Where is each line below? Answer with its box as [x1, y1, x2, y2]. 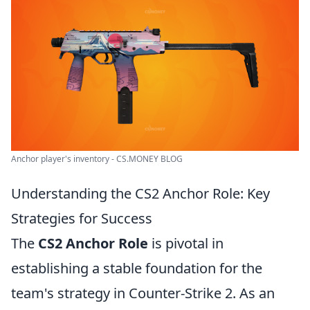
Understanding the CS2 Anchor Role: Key [11, 184, 270, 203]
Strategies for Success [11, 209, 152, 228]
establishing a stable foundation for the [11, 259, 262, 277]
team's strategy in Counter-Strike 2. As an [11, 284, 275, 302]
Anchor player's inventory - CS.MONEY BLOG [11, 153, 183, 165]
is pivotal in [148, 234, 224, 253]
